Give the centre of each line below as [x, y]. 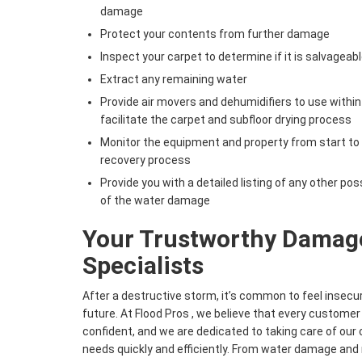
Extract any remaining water [174, 80]
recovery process [145, 160]
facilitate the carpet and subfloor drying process [226, 120]
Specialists [143, 266]
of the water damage [155, 201]
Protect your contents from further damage [215, 34]
